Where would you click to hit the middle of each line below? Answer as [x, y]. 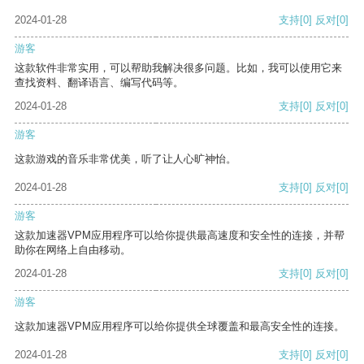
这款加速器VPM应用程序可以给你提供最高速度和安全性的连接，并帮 [180, 236]
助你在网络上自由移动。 [73, 250]
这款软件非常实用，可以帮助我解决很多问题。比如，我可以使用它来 [178, 68]
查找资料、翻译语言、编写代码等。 [99, 83]
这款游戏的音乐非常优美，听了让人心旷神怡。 [126, 159]
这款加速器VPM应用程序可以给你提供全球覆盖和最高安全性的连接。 [180, 327]
